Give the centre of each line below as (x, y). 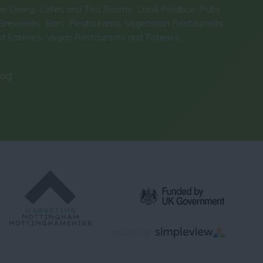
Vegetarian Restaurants (174, 23)
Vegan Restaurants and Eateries (114, 37)
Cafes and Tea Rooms (86, 9)
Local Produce (166, 9)
